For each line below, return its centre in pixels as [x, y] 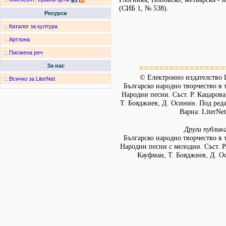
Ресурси [55, 13]
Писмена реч [26, 53]
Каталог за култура [33, 26]
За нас [55, 66]
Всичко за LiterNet [32, 79]
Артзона [19, 40]
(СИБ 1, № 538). [144, 8]
